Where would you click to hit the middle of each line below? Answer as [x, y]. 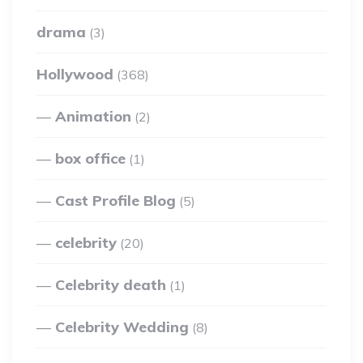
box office [90, 158]
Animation [93, 116]
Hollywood [75, 74]
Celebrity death [111, 284]
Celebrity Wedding [122, 327]
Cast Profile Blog [115, 200]
